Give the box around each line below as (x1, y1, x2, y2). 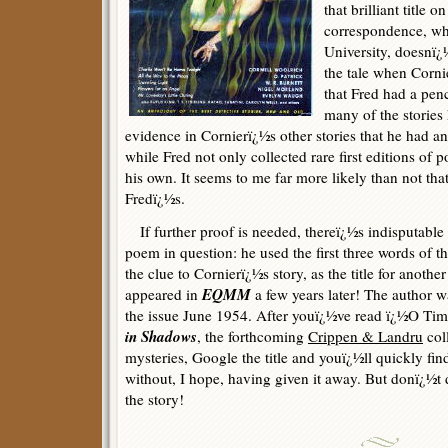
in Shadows (125, 325, 197, 347)
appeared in (125, 284, 202, 304)
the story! (125, 389, 184, 409)
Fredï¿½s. (125, 188, 185, 208)
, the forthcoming (197, 326, 308, 346)
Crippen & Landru (308, 326, 423, 346)
